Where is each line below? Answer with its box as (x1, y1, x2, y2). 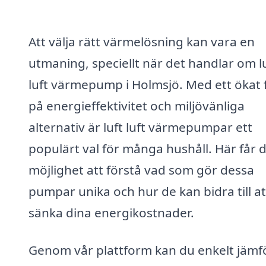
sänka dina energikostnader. (28, 204, 194, 221)
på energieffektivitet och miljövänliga (28, 97, 245, 114)
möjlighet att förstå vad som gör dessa (28, 161, 254, 178)
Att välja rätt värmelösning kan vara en (28, 33, 255, 50)
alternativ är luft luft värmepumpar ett (28, 118, 252, 135)
